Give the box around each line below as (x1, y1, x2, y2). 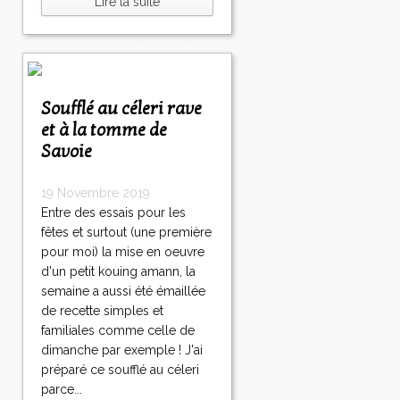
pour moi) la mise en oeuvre (41, 245, 204, 260)
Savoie (41, 141, 92, 163)
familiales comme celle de (41, 323, 195, 338)
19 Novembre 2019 (41, 186, 150, 201)
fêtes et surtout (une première (41, 225, 212, 240)
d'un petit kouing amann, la (41, 264, 196, 279)
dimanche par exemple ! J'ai (41, 343, 203, 358)
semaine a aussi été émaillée (41, 284, 205, 299)
